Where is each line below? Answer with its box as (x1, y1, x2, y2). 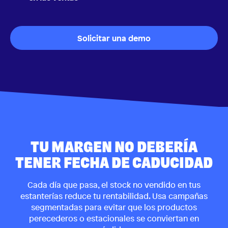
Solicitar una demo (77, 32, 151, 44)
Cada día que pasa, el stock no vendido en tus (27, 179, 201, 191)
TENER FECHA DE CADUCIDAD (15, 156, 213, 170)
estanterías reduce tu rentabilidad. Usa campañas (20, 190, 208, 202)
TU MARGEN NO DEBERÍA (31, 140, 197, 155)
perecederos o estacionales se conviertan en (29, 213, 199, 224)
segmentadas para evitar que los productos (31, 202, 197, 213)
